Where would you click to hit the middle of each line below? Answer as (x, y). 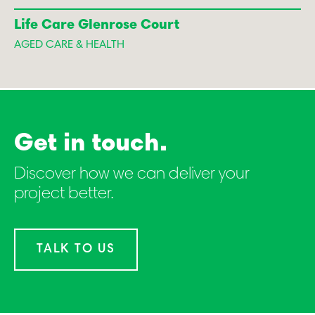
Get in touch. (91, 145)
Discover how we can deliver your (132, 175)
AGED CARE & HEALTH (69, 45)
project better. (64, 194)
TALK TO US (76, 250)
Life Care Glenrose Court (97, 26)
